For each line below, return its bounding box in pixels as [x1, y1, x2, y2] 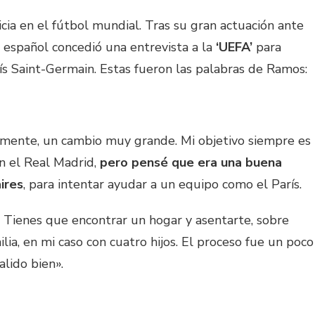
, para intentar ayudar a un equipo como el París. [23, 176, 302, 193]
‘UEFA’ [216, 39, 252, 56]
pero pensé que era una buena [100, 154, 282, 172]
